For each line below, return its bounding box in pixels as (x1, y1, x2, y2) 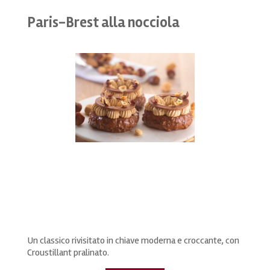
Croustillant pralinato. (27, 246, 109, 259)
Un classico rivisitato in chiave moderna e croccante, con (27, 234, 239, 247)
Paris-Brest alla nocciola (27, 14, 180, 32)
